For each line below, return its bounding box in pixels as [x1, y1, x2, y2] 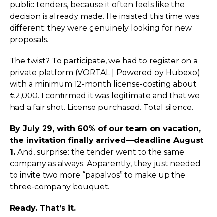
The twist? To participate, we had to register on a [10, 56, 198, 65]
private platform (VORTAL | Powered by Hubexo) [10, 68, 200, 77]
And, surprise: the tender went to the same [17, 147, 184, 156]
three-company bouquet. [10, 182, 109, 191]
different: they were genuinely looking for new [10, 23, 192, 32]
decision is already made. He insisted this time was [10, 12, 199, 21]
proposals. [10, 35, 48, 44]
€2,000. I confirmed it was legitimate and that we [10, 91, 200, 100]
